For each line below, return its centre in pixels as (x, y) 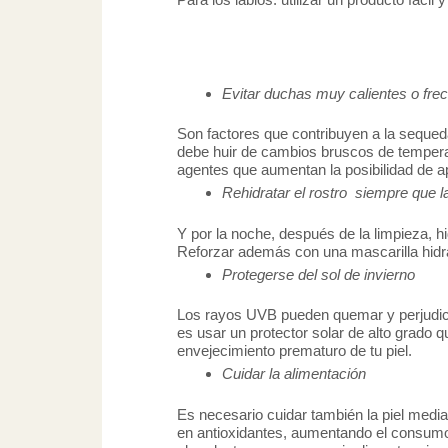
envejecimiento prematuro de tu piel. (294, 351)
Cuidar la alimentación (294, 374)
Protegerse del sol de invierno (318, 274)
